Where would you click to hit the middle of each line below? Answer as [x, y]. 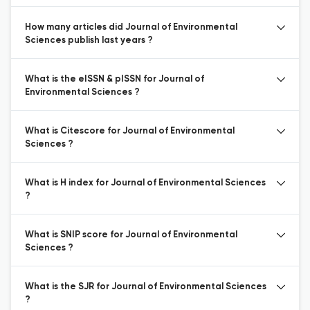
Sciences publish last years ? [89, 40]
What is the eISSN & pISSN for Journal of [115, 79]
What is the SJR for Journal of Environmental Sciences [146, 287]
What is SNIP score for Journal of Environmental [131, 235]
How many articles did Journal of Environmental [131, 27]
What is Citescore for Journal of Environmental [130, 131]
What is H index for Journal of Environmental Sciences [145, 183]
